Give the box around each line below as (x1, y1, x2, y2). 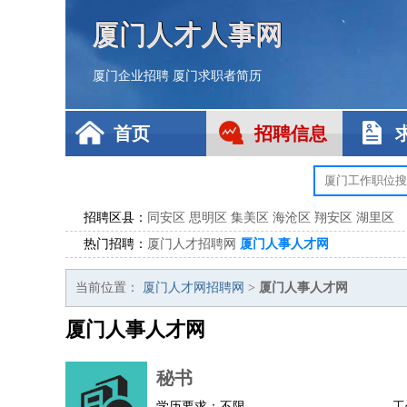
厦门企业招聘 (93, 69, 169, 83)
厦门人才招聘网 (147, 237, 236, 251)
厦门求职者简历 (173, 69, 262, 83)
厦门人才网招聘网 (143, 281, 244, 294)
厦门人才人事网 (93, 19, 283, 49)
